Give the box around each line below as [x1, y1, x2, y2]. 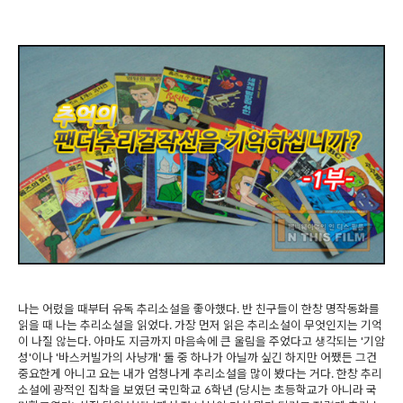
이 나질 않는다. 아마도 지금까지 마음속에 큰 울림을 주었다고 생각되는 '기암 [18, 334, 385, 349]
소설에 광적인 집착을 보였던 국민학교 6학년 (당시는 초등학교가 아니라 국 [18, 382, 377, 398]
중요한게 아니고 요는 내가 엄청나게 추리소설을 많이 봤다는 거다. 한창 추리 [18, 366, 382, 381]
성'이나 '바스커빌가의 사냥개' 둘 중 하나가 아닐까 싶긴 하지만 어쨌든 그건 [18, 350, 377, 365]
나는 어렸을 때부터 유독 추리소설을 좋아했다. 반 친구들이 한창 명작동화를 [18, 301, 380, 317]
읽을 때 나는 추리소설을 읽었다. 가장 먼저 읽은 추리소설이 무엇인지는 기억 [18, 318, 382, 333]
